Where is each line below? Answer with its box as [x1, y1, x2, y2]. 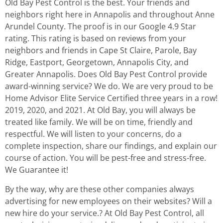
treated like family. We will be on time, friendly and [5, 116, 193, 128]
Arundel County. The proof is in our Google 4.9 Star [5, 21, 196, 32]
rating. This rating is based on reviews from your [5, 33, 186, 44]
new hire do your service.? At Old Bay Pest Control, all [5, 207, 204, 219]
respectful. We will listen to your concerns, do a [5, 128, 182, 140]
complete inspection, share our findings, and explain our [5, 140, 217, 152]
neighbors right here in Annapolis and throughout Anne [5, 9, 215, 20]
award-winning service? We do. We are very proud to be [5, 81, 213, 92]
